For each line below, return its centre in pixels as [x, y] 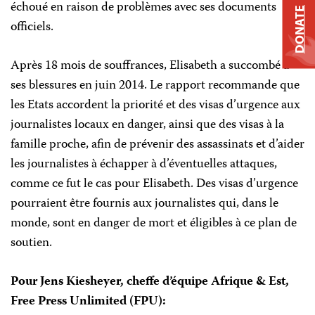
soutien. [31, 244]
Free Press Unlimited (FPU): [88, 302]
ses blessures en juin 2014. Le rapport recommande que [155, 86]
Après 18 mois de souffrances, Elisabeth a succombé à [150, 66]
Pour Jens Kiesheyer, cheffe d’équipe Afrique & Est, [150, 282]
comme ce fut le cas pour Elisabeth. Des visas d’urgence [154, 185]
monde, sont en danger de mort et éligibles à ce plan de [154, 224]
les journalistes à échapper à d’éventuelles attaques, [144, 165]
